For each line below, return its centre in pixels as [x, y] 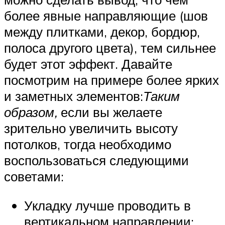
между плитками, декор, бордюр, [102, 32]
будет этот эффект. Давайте [88, 64]
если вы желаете [110, 112]
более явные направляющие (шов [106, 16]
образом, [31, 112]
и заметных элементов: [74, 96]
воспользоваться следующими [96, 160]
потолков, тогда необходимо [88, 144]
